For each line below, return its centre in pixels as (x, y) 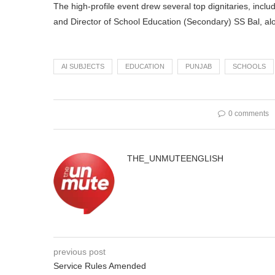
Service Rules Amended (100, 265)
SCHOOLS (249, 66)
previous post (79, 251)
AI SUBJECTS (83, 66)
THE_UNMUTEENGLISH (175, 158)
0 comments (248, 113)
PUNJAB (199, 66)
